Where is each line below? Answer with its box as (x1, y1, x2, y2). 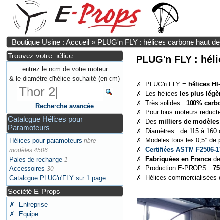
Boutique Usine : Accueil (12, 38, 90, 46)
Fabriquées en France (145, 155, 211, 163)
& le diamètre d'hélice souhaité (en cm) (9, 75, 120, 82)
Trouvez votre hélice (8, 52, 73, 60)
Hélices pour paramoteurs (9, 137, 82, 144)
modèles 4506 (9, 147, 48, 154)
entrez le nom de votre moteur (22, 65, 108, 73)
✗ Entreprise (9, 201, 48, 208)
